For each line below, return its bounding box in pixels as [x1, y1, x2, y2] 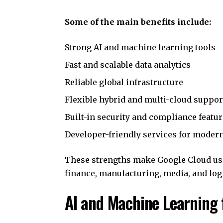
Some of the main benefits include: [65, 16, 211, 27]
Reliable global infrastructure [65, 77, 183, 87]
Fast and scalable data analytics [65, 59, 191, 70]
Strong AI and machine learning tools [65, 42, 216, 52]
